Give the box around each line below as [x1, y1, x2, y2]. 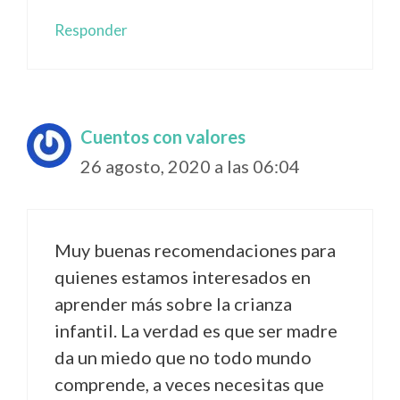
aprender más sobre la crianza [54, 292, 292, 314]
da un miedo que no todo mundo [54, 346, 312, 368]
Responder [54, 20, 128, 39]
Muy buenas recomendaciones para [54, 238, 336, 261]
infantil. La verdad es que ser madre [54, 319, 337, 341]
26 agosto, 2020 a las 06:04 [80, 154, 300, 177]
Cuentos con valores [80, 125, 246, 147]
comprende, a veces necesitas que [54, 372, 324, 395]
